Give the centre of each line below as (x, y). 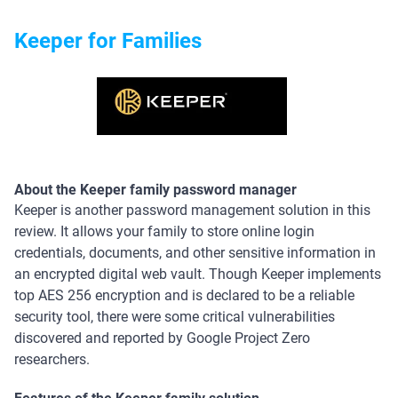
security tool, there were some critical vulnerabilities (175, 317)
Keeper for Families (108, 41)
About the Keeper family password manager (155, 190)
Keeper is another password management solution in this (192, 211)
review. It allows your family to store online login (164, 232)
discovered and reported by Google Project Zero (162, 338)
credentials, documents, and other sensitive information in (195, 253)
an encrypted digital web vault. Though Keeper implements (198, 275)
